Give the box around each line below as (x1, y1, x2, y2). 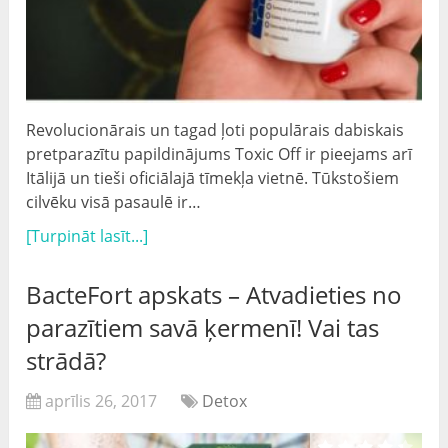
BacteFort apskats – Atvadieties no (26, 278, 403, 312)
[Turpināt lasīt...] (26, 225, 149, 248)
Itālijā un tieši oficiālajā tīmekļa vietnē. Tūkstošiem (26, 167, 400, 190)
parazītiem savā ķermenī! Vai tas (26, 311, 380, 345)
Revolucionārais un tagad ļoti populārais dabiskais (26, 119, 405, 142)
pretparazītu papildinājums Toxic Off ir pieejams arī (26, 143, 413, 166)
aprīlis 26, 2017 (45, 390, 158, 413)
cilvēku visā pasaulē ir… (26, 191, 202, 214)
